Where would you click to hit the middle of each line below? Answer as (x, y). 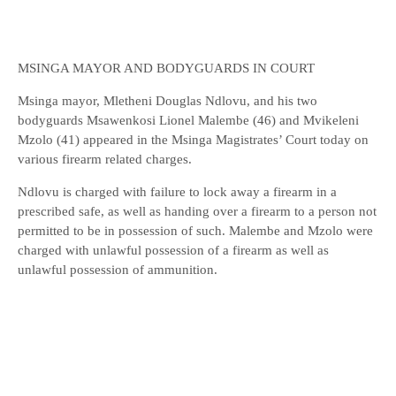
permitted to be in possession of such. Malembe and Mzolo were (195, 231)
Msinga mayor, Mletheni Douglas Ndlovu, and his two (168, 101)
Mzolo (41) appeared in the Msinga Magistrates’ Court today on (193, 140)
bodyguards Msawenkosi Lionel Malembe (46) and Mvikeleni (188, 120)
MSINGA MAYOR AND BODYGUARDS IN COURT (166, 68)
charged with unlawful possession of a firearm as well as (173, 250)
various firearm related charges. (105, 159)
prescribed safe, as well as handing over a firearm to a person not (197, 211)
